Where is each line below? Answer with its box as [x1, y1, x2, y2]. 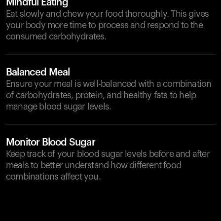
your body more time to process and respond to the [6, 21, 203, 30]
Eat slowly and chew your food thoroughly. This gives [6, 9, 209, 18]
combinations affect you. [6, 172, 101, 181]
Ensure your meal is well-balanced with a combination [6, 79, 212, 88]
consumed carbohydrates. [6, 32, 107, 41]
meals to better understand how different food [6, 161, 182, 170]
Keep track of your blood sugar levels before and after [6, 149, 210, 158]
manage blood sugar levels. [6, 102, 111, 111]
